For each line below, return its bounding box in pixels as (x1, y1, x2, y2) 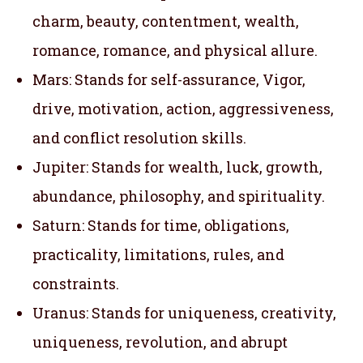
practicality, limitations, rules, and (32, 244, 284, 264)
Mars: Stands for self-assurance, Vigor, (32, 69, 305, 89)
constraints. (32, 273, 119, 293)
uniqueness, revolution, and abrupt (32, 331, 288, 352)
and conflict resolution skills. (32, 127, 246, 147)
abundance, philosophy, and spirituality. (32, 186, 325, 206)
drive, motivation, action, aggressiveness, (32, 98, 334, 118)
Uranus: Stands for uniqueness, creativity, (32, 302, 336, 322)
